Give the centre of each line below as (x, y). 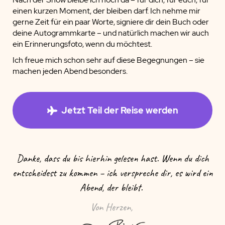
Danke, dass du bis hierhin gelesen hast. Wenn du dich (113, 158)
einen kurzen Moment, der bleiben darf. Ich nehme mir (106, 11)
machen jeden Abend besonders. (70, 71)
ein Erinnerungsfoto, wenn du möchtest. (82, 44)
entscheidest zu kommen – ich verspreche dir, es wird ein (113, 173)
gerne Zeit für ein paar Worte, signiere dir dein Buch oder (111, 22)
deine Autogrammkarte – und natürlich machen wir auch (111, 33)
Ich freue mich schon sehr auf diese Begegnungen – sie (108, 60)
